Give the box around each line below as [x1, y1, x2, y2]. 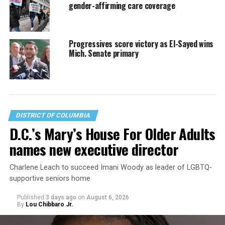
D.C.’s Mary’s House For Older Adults [9, 123, 215, 145]
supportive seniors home [9, 174, 90, 183]
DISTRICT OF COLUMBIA [15, 111, 91, 120]
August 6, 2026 [86, 194, 129, 201]
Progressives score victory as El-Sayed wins [68, 38, 214, 50]
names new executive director [9, 139, 179, 160]
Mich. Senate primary [68, 47, 139, 60]
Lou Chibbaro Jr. [25, 201, 73, 208]
